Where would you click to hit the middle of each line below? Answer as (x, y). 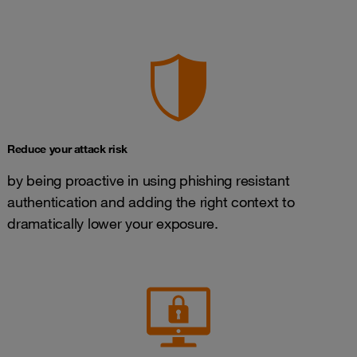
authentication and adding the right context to (151, 201)
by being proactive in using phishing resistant (149, 180)
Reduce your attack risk (67, 149)
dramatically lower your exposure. (113, 223)
